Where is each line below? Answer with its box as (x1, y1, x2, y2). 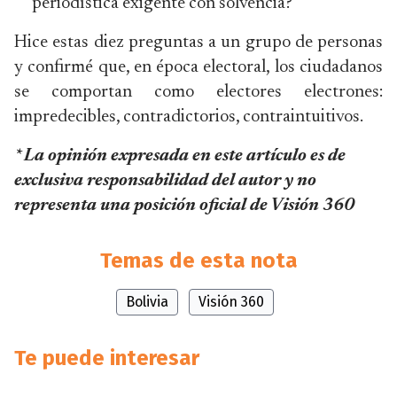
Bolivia (126, 293, 168, 310)
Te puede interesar (14, 346, 199, 370)
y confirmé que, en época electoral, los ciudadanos (14, 58, 383, 76)
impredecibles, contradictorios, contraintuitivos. (14, 108, 363, 126)
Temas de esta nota (99, 248, 298, 273)
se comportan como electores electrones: (14, 83, 383, 101)
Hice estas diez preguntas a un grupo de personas (14, 34, 383, 51)
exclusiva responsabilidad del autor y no (14, 172, 316, 190)
